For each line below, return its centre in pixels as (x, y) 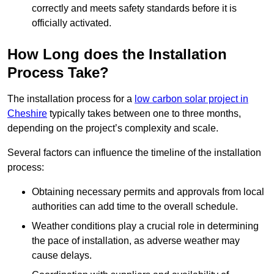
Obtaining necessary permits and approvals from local (148, 191)
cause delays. (62, 255)
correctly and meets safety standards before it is (134, 8)
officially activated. (72, 23)
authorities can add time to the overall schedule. (135, 206)
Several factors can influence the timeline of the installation (134, 152)
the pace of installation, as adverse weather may (136, 240)
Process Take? (58, 72)
